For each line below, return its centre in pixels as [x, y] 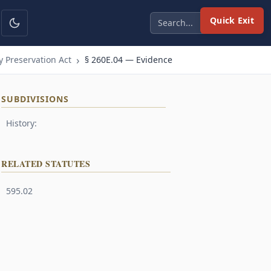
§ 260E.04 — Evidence [129, 60]
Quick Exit [232, 20]
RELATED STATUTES [46, 164]
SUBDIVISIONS [35, 99]
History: [21, 123]
